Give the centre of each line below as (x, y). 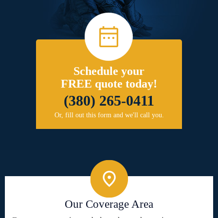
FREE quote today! (109, 83)
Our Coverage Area (109, 204)
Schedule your (109, 71)
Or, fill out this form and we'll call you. (109, 115)
